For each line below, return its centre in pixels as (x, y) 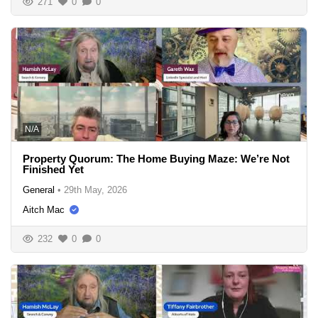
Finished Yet (53, 169)
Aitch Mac (44, 209)
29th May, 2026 (95, 190)
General (39, 190)
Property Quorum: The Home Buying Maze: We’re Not (156, 158)
